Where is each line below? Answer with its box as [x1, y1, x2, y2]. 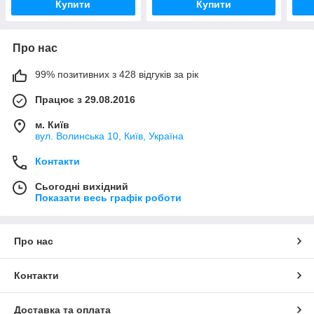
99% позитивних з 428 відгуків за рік [35, 68, 198, 80]
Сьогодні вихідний [35, 180, 128, 192]
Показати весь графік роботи [35, 191, 182, 203]
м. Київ [35, 118, 69, 130]
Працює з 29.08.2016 [35, 93, 135, 105]
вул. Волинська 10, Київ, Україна [35, 130, 184, 142]
